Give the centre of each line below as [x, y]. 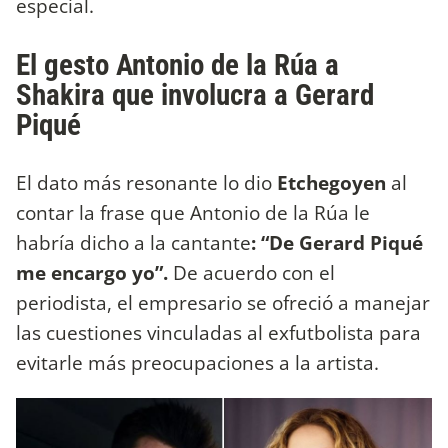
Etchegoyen [329, 183]
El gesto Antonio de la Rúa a [177, 64]
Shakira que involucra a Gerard [195, 94]
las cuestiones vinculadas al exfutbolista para [218, 333]
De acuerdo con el [254, 273]
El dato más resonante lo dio [144, 183]
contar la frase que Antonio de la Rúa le [193, 213]
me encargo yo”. [94, 273]
